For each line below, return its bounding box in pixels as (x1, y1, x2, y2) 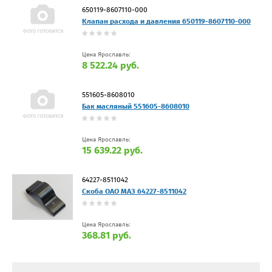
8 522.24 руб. (82, 59, 139, 71)
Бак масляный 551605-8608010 (82, 101, 189, 110)
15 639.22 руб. (82, 144, 143, 156)
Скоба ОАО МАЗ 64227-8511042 (82, 186, 186, 195)
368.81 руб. (82, 229, 131, 241)
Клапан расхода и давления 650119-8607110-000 (82, 16, 251, 25)
